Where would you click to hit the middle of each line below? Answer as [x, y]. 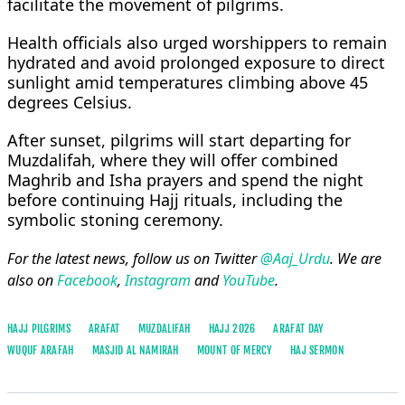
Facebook [87, 280]
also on [32, 280]
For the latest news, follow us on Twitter [134, 258]
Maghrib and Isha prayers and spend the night [185, 179]
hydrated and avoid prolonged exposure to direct [196, 62]
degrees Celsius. [70, 102]
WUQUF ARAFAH [41, 350]
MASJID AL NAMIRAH [135, 350]
